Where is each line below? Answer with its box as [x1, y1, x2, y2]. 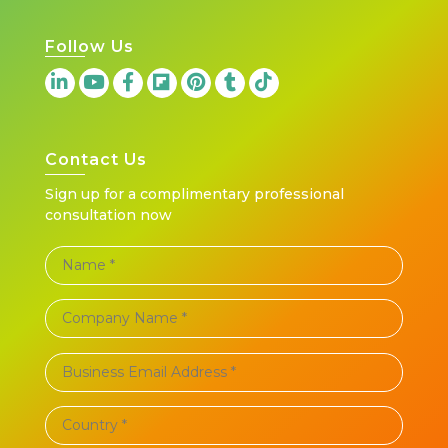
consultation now [44, 205, 172, 224]
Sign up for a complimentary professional [44, 184, 344, 203]
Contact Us [44, 149, 147, 169]
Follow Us [44, 36, 134, 56]
